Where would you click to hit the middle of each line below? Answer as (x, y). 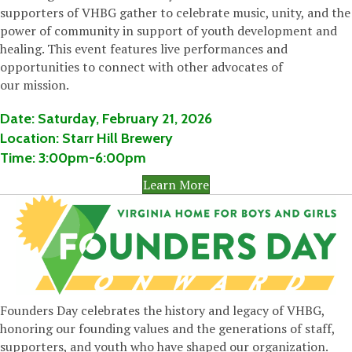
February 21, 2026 (157, 118)
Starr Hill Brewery (117, 138)
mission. (46, 84)
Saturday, (70, 118)
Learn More (176, 184)
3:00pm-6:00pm (92, 158)
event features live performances (169, 48)
